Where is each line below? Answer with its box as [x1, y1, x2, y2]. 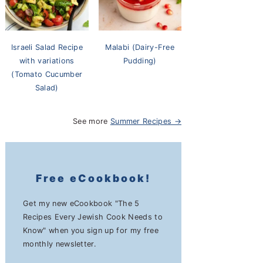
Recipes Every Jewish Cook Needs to [23, 213, 163, 221]
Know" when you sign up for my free [23, 226, 159, 235]
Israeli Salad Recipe [11, 43, 83, 52]
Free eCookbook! [36, 172, 151, 184]
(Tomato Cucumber [11, 70, 83, 79]
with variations [19, 56, 75, 65]
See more [72, 117, 110, 126]
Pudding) [123, 56, 157, 65]
